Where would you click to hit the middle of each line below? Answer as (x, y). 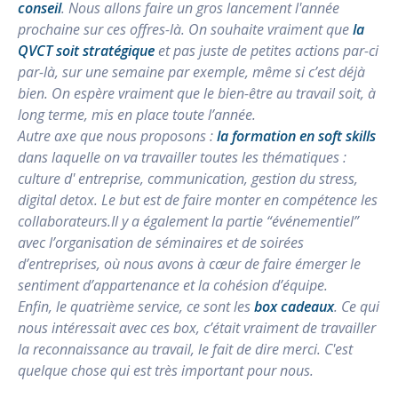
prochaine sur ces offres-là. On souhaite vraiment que (185, 29)
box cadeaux (294, 306)
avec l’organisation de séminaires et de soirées (161, 242)
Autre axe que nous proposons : (117, 135)
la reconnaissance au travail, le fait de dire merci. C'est (185, 349)
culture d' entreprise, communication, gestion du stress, (188, 178)
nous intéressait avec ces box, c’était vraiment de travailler (197, 327)
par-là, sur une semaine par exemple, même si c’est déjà (191, 72)
